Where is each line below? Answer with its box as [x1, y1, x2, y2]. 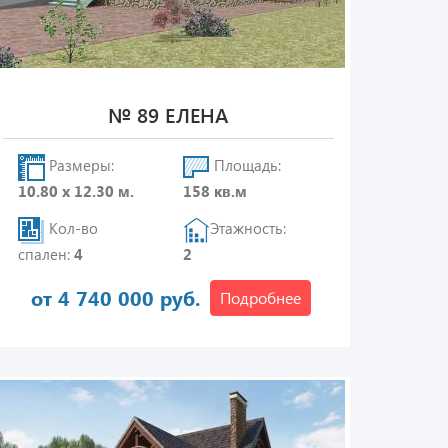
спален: [17, 244, 74, 264]
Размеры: [44, 155, 114, 176]
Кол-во [44, 218, 98, 239]
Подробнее [220, 287, 302, 308]
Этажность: [210, 218, 287, 239]
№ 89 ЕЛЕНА [108, 101, 229, 128]
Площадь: [210, 155, 282, 176]
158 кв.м [183, 181, 248, 201]
